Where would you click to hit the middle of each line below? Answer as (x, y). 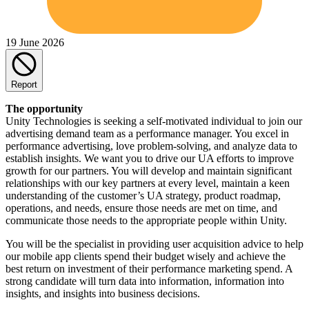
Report (24, 84)
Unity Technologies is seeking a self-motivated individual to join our (154, 121)
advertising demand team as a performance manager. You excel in (147, 133)
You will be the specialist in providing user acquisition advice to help (154, 243)
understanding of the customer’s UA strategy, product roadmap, (143, 195)
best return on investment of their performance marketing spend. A (149, 268)
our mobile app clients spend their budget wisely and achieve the (146, 256)
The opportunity (44, 108)
